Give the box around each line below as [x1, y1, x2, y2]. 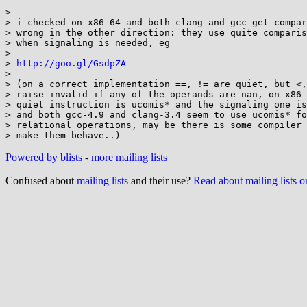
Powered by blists [5, 151, 82, 163]
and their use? [128, 175, 193, 186]
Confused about [5, 175, 77, 186]
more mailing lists [91, 151, 167, 163]
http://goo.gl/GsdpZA [16, 58, 126, 69]
